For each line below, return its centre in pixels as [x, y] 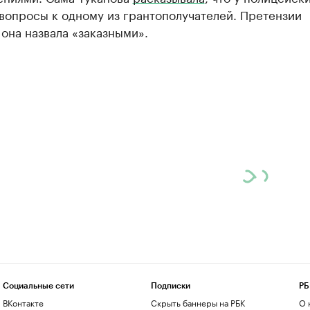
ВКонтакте [23, 302]
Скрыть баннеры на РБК [198, 302]
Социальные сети [38, 286]
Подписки [170, 286]
